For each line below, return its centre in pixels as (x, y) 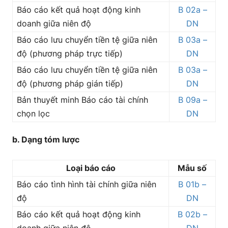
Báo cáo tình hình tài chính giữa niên (87, 184)
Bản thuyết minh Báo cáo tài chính (82, 100)
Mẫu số (192, 168)
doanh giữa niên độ (54, 23)
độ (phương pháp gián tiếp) (70, 83)
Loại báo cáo (91, 168)
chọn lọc (33, 113)
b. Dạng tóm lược (46, 139)
